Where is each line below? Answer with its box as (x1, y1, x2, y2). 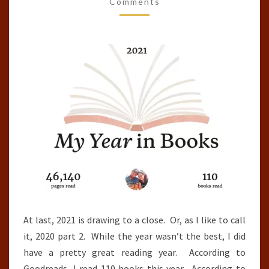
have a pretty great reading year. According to (23, 246, 246, 258)
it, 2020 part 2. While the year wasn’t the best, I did (23, 229, 246, 242)
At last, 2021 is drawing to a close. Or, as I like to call (23, 213, 246, 226)
